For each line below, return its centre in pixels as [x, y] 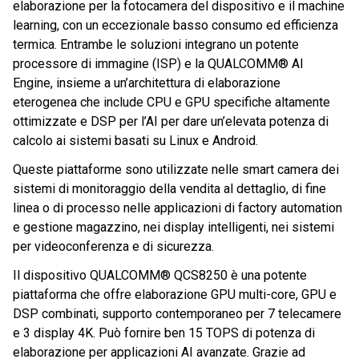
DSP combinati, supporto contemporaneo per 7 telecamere [177, 314]
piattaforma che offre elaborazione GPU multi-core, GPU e [175, 295]
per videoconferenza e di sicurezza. [113, 247]
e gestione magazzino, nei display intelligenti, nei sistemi [173, 228]
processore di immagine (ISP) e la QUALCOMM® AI [158, 64]
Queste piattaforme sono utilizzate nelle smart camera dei [176, 170]
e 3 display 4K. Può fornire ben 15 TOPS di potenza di [164, 333]
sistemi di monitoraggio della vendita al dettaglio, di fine [169, 189]
